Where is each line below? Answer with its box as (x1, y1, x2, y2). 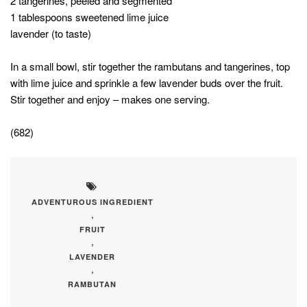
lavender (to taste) (10, 26, 91, 41)
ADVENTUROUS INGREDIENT (31, 197, 153, 208)
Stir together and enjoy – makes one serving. (10, 92, 210, 107)
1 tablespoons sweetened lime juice (10, 10, 169, 25)
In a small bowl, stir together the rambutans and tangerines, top (10, 59, 290, 74)
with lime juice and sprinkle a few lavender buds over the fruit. (10, 75, 283, 90)
